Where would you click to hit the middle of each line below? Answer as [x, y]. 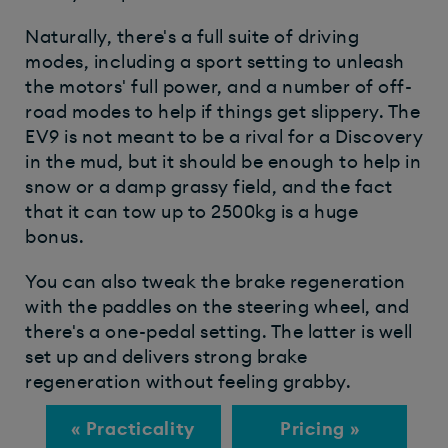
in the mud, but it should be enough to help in [223, 162]
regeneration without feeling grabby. [188, 382]
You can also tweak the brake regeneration [215, 282]
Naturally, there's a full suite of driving [192, 37]
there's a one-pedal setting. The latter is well [219, 332]
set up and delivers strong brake [166, 357]
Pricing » [320, 429]
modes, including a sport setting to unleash [215, 62]
